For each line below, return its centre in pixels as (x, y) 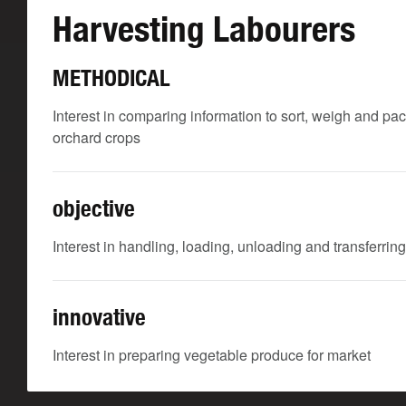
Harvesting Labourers (204, 29)
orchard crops (97, 137)
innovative (99, 317)
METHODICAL (111, 78)
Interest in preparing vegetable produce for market (212, 355)
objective (94, 208)
